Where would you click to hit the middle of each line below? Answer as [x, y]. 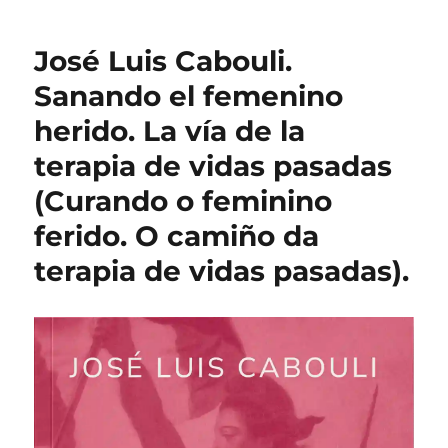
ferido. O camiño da [177, 236]
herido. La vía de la [170, 131]
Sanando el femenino [189, 96]
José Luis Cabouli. [163, 61]
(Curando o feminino [183, 201]
